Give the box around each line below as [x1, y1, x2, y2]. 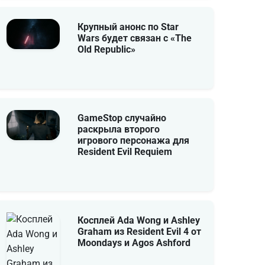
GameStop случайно [77, 112, 166, 124]
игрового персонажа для [77, 135, 189, 146]
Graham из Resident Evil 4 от [77, 226, 201, 237]
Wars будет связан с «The [77, 33, 192, 44]
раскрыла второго [77, 124, 160, 135]
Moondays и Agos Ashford [77, 237, 190, 248]
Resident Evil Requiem [77, 146, 172, 157]
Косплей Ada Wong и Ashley [77, 215, 200, 226]
